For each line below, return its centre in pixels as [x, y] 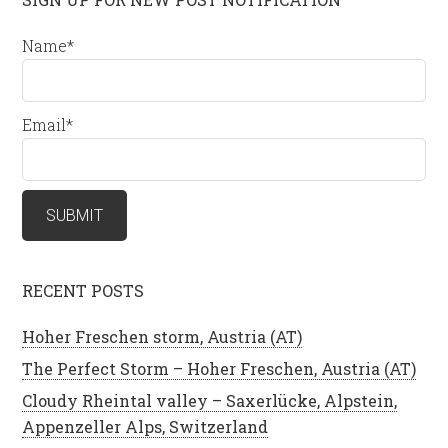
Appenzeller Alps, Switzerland [145, 427]
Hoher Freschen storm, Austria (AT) [162, 337]
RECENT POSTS [83, 291]
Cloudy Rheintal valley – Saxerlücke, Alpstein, [210, 401]
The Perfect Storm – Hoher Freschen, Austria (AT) [219, 369]
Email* [48, 124]
